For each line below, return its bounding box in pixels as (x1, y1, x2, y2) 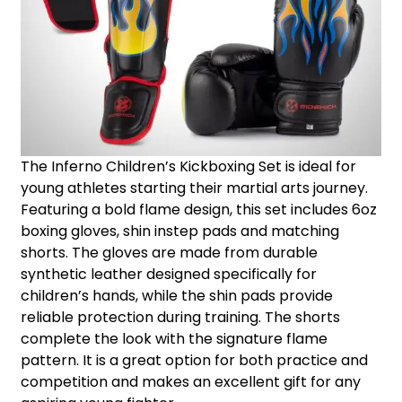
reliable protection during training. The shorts (21, 307, 340, 328)
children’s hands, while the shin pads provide (21, 285, 333, 307)
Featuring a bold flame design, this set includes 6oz (21, 199, 377, 221)
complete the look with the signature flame (21, 328, 328, 350)
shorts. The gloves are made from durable (21, 242, 318, 264)
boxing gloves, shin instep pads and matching (21, 221, 339, 242)
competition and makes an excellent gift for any (21, 371, 361, 393)
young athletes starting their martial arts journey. (21, 178, 368, 199)
